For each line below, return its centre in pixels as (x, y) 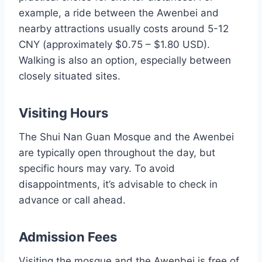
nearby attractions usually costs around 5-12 (124, 28)
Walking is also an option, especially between (125, 60)
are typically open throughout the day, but (117, 152)
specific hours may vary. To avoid (97, 168)
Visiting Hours (63, 113)
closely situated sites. (70, 76)
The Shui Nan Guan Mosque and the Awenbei (126, 137)
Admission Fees (68, 237)
